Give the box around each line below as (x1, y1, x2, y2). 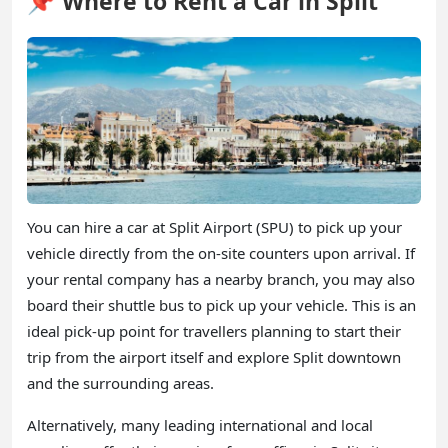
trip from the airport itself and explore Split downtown (27, 346, 401, 367)
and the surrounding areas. (27, 372, 214, 393)
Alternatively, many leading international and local (27, 414, 373, 435)
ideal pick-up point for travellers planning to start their (27, 320, 401, 341)
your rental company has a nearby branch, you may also (27, 268, 415, 289)
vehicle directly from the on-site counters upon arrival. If (27, 242, 415, 263)
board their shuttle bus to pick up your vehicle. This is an (27, 294, 416, 315)
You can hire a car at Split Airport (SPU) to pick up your (27, 216, 402, 237)
